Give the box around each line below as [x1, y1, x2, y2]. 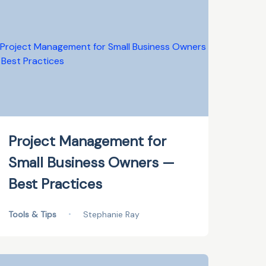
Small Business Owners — [8, 153, 175, 172]
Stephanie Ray [83, 209, 140, 220]
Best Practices [8, 175, 103, 193]
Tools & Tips [8, 209, 57, 220]
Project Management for [8, 132, 167, 150]
